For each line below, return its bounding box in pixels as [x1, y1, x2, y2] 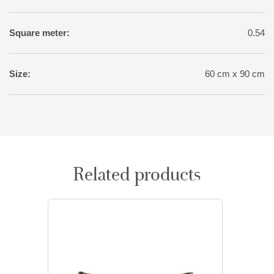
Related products [73, 163, 201, 186]
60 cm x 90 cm [205, 68, 265, 79]
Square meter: [9, 27, 70, 38]
